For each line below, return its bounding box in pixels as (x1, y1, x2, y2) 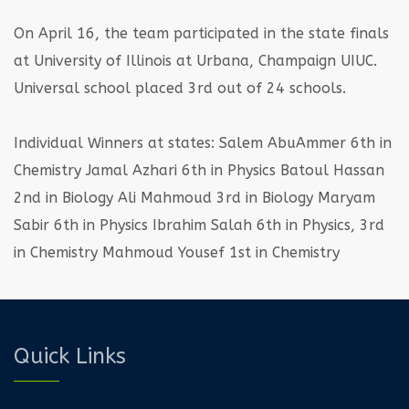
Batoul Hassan (276, 161, 384, 179)
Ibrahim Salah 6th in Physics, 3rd (148, 215, 384, 234)
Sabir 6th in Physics (14, 215, 148, 234)
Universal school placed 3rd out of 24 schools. (14, 79, 346, 97)
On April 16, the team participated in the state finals (14, 24, 389, 42)
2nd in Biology (14, 188, 113, 206)
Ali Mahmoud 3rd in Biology (113, 188, 313, 206)
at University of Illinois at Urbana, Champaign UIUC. (14, 51, 377, 69)
